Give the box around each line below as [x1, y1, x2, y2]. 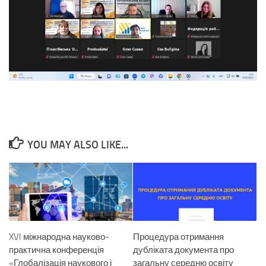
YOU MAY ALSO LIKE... [27, 138, 128, 152]
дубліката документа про [133, 245, 234, 256]
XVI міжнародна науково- [9, 232, 109, 243]
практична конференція [9, 245, 104, 256]
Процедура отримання [133, 232, 224, 243]
